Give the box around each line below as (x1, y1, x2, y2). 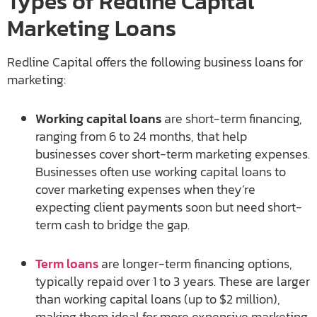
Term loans (35, 254, 98, 274)
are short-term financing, (161, 109, 302, 129)
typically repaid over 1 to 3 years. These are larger (35, 272, 310, 292)
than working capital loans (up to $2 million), (35, 289, 280, 309)
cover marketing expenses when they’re (35, 180, 255, 200)
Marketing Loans (7, 11, 176, 46)
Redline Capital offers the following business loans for (7, 52, 303, 72)
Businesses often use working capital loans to (35, 162, 286, 182)
